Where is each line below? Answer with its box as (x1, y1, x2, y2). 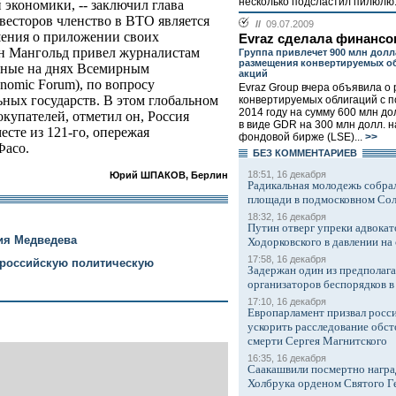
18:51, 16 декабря (247, 169, 326, 179)
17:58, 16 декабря (247, 254, 326, 264)
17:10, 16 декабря (247, 296, 326, 307)
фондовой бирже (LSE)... (239, 131, 362, 143)
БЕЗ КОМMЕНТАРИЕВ (247, 148, 362, 158)
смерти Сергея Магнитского (247, 334, 387, 347)
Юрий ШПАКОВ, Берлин (110, 170, 228, 181)
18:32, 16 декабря (247, 211, 326, 222)
